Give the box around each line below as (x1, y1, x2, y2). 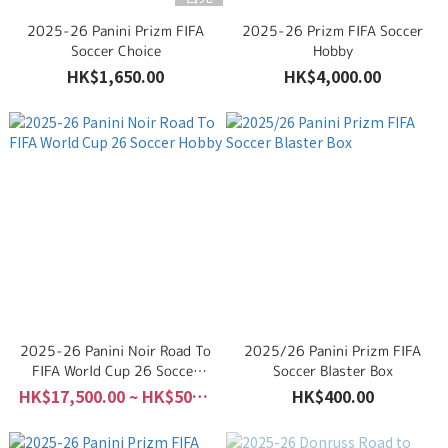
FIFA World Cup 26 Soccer (32, 361, 199, 380)
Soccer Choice (70, 41, 161, 60)
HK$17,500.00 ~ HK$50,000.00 (191, 384, 208, 408)
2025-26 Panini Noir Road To (20, 341, 211, 360)
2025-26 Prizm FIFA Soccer (242, 21, 423, 40)
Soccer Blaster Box (272, 361, 393, 380)
